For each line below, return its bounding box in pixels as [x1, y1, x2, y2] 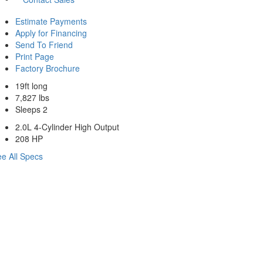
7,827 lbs [15, 92, 49, 104]
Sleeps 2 [15, 103, 48, 116]
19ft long [15, 80, 48, 92]
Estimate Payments [15, 15, 87, 28]
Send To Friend [15, 39, 73, 51]
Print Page [15, 50, 54, 63]
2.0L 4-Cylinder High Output [15, 121, 119, 133]
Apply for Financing [15, 27, 87, 39]
